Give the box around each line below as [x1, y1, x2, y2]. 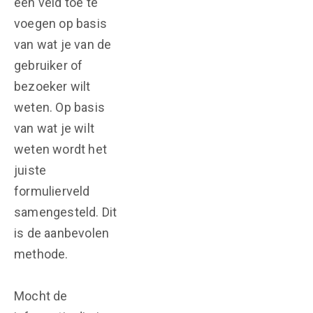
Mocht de [14, 289, 68, 303]
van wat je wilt [14, 121, 94, 136]
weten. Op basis [14, 100, 105, 115]
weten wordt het [14, 142, 107, 156]
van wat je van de [14, 37, 112, 52]
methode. [14, 247, 68, 261]
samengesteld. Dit [14, 205, 117, 219]
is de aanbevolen [14, 226, 110, 240]
